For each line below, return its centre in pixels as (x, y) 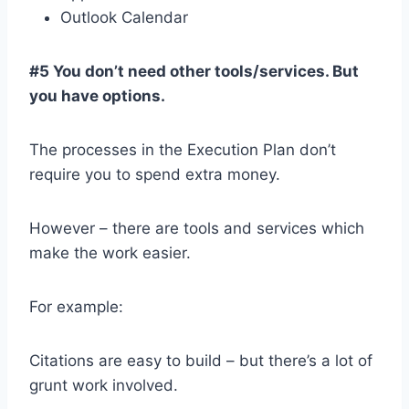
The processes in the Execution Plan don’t (183, 150)
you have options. (97, 96)
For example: (76, 307)
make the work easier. (110, 253)
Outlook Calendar (124, 17)
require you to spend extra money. (155, 174)
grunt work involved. (104, 385)
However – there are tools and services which (197, 228)
